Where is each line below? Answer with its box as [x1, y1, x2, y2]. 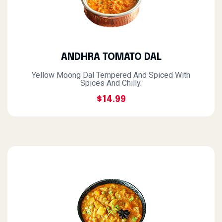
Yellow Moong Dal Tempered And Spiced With [32, 70, 190, 80]
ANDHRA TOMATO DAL [60, 52, 162, 62]
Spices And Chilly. [80, 78, 142, 88]
